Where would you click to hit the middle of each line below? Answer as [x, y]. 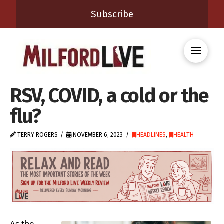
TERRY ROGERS [37, 135]
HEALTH [183, 135]
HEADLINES [151, 135]
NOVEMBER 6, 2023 [97, 135]
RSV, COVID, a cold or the [109, 96]
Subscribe [112, 14]
